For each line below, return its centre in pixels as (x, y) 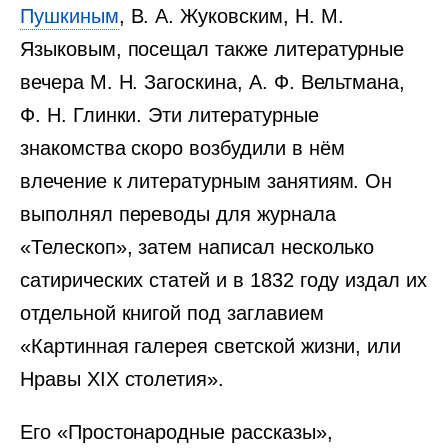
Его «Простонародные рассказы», (176, 432)
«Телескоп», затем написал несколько (197, 247)
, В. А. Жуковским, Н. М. (231, 16)
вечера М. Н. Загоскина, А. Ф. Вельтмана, (213, 82)
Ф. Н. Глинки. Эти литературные (169, 115)
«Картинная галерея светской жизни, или (211, 346)
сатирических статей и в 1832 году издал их (223, 280)
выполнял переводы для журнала (178, 214)
